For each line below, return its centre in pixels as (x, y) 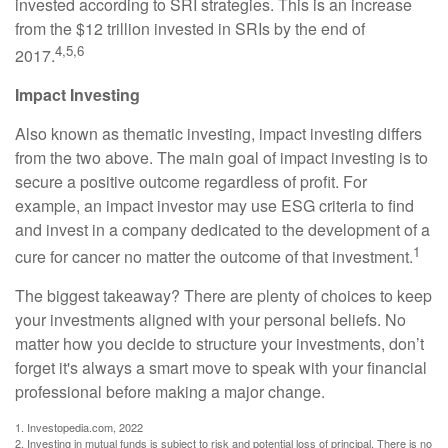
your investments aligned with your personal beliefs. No (210, 320)
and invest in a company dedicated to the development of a (222, 229)
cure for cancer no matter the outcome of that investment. (214, 257)
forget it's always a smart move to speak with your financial (221, 368)
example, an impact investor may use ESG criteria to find (214, 205)
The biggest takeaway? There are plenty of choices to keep (223, 296)
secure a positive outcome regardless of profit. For (191, 181)
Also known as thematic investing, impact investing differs (218, 133)
